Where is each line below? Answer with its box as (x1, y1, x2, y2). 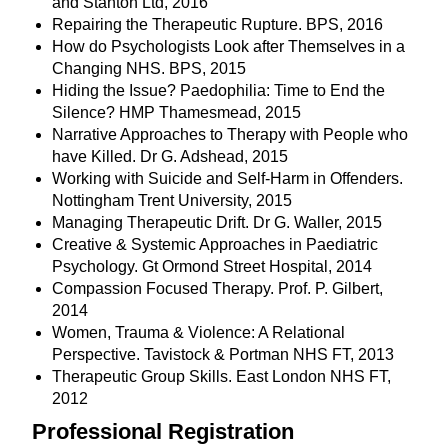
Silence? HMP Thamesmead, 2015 (52, 103, 302, 121)
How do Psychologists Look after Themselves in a (52, 37, 406, 55)
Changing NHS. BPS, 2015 (52, 59, 247, 77)
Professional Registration (32, 418, 295, 444)
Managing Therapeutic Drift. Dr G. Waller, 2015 (52, 213, 383, 231)
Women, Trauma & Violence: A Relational (52, 323, 346, 341)
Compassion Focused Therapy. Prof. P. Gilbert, (52, 279, 384, 297)
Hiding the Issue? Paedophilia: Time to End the (52, 81, 386, 99)
